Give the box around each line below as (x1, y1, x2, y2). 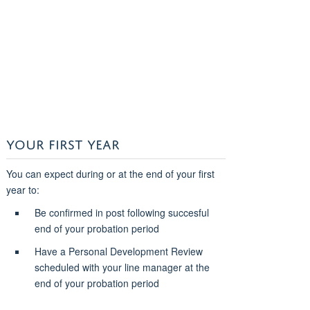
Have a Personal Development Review (34, 244, 203, 258)
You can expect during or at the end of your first (6, 166, 215, 181)
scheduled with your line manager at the (34, 259, 210, 274)
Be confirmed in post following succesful (34, 205, 209, 219)
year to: (6, 182, 39, 197)
